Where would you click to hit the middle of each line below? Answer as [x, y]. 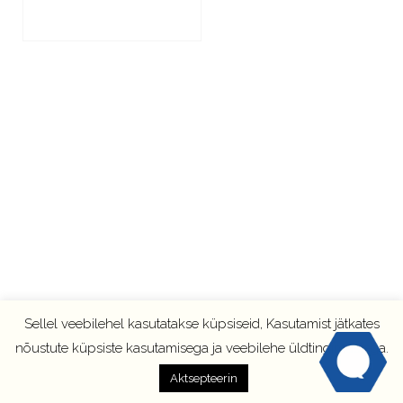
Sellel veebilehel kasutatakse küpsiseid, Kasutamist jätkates [201, 323]
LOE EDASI [88, 42]
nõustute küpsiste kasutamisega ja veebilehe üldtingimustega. [201, 348]
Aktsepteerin [204, 378]
